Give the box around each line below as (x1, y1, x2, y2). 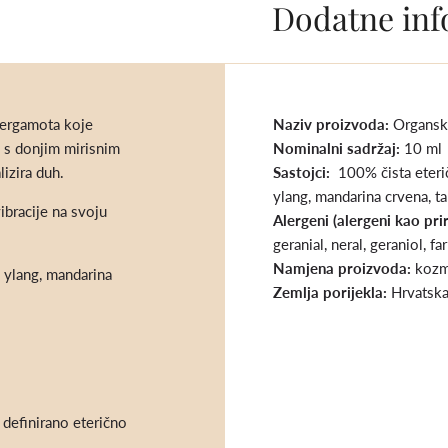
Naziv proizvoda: (273, 114, 393, 133)
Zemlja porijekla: (273, 282, 391, 301)
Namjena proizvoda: (273, 258, 415, 277)
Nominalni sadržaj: (273, 138, 404, 157)
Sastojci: (273, 162, 338, 181)
